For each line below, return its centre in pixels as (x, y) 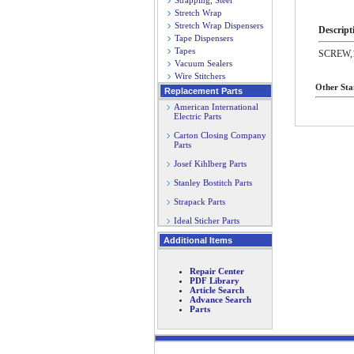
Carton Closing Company (220, 135)
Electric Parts (194, 116)
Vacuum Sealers (203, 63)
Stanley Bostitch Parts (213, 183)
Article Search (217, 290)
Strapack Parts (200, 201)
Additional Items (198, 240)
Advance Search (220, 299)
